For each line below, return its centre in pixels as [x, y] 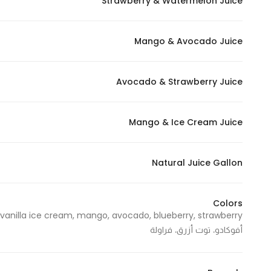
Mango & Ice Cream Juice [186, 122]
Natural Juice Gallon [197, 163]
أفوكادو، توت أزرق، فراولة [196, 230]
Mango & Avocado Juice [188, 41]
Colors [228, 203]
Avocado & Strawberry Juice [179, 82]
